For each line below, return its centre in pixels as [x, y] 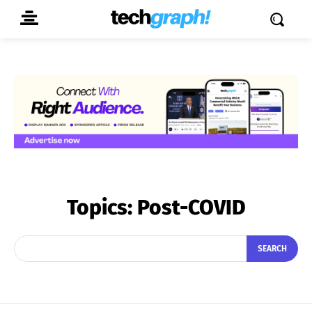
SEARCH [272, 249]
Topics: [102, 207]
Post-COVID [191, 207]
